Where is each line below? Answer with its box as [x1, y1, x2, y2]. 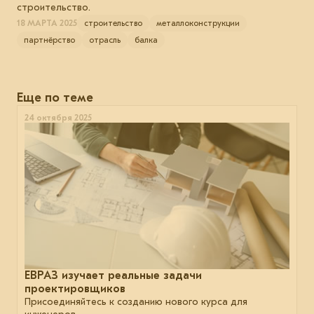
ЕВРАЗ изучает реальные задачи [25, 268, 202, 282]
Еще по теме [17, 90, 93, 105]
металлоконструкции [156, 18, 240, 28]
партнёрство [24, 34, 75, 45]
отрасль [89, 34, 121, 45]
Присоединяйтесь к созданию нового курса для [25, 295, 247, 308]
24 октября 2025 [25, 112, 92, 123]
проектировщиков [25, 282, 125, 295]
